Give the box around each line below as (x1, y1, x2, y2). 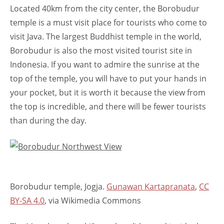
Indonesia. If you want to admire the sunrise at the (10, 58, 199, 70)
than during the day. (10, 114, 86, 126)
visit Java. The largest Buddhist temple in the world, (10, 30, 201, 42)
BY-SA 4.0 (10, 194, 44, 206)
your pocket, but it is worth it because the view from (10, 86, 205, 98)
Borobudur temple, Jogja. (10, 180, 106, 192)
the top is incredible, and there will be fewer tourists (10, 100, 206, 112)
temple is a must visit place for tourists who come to (10, 16, 207, 28)
